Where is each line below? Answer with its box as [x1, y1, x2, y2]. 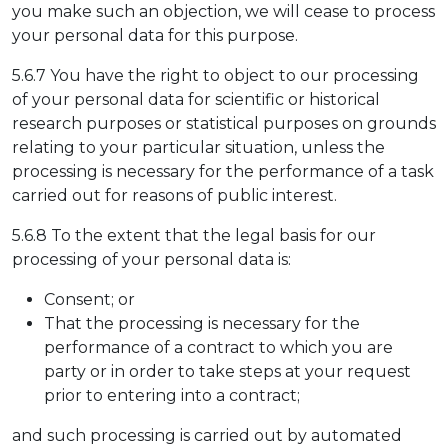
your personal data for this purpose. [12, 25, 298, 45]
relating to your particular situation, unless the [12, 137, 385, 157]
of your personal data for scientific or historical [12, 89, 380, 109]
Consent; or [44, 289, 135, 309]
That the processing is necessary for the [44, 313, 360, 333]
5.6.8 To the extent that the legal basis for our [12, 225, 376, 245]
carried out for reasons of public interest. [12, 185, 337, 205]
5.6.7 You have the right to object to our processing [12, 65, 419, 85]
